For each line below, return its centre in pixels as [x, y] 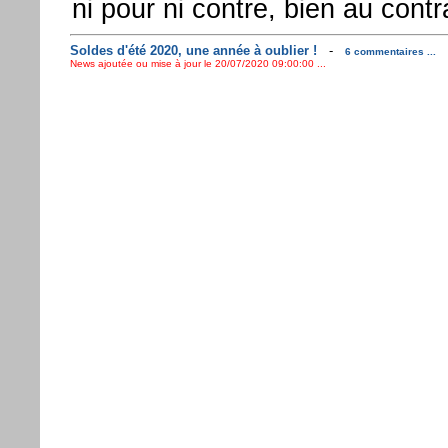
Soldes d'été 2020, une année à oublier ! [193, 50]
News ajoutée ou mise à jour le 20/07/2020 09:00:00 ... [197, 63]
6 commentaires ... [390, 51]
